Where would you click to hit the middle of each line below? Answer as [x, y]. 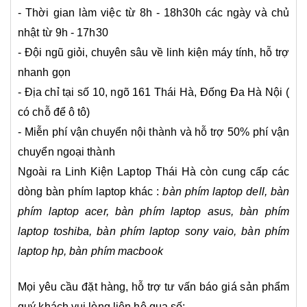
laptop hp [41, 251]
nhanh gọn [44, 72]
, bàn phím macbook [113, 251]
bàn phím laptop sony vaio [165, 231]
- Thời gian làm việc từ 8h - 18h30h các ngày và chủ [153, 12]
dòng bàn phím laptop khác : [90, 191]
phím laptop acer [62, 211]
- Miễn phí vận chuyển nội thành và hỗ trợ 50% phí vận [153, 132]
